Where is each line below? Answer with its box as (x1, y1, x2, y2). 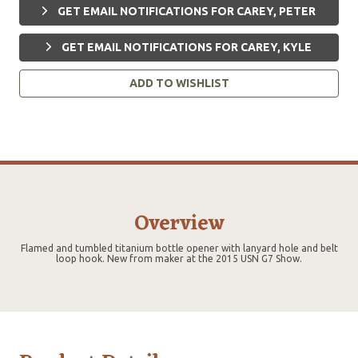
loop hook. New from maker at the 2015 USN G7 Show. (56, 253, 302, 264)
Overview (133, 205, 225, 242)
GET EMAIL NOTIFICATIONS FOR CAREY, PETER (55, 4, 316, 18)
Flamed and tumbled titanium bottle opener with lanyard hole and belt (20, 242, 338, 253)
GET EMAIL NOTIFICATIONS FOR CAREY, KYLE (59, 40, 312, 54)
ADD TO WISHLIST (129, 76, 229, 89)
